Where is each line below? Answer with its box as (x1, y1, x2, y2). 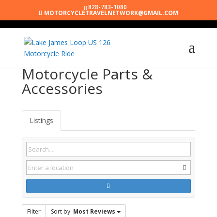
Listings (29, 116, 53, 125)
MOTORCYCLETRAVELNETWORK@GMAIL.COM (44, 9, 178, 17)
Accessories (21, 78, 103, 98)
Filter (27, 207, 41, 216)
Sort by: (50, 207, 73, 216)
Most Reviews (73, 207, 115, 216)
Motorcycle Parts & (21, 64, 153, 84)
